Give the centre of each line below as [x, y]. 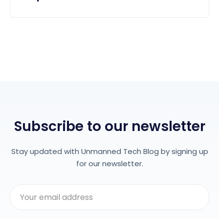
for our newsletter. [109, 164]
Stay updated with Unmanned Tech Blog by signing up [109, 152]
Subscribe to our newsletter [109, 127]
